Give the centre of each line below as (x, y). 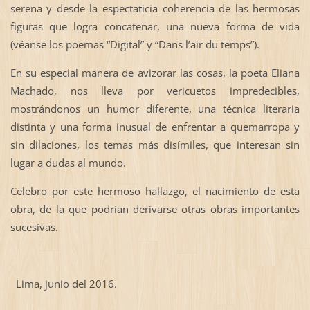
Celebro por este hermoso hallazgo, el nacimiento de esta (155, 191)
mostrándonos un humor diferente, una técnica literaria (155, 109)
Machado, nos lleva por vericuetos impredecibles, (155, 91)
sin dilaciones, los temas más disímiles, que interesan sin (155, 145)
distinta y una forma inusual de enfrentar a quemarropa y (155, 127)
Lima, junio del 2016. (63, 284)
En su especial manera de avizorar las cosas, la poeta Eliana (155, 73)
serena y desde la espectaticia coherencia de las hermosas (155, 9)
